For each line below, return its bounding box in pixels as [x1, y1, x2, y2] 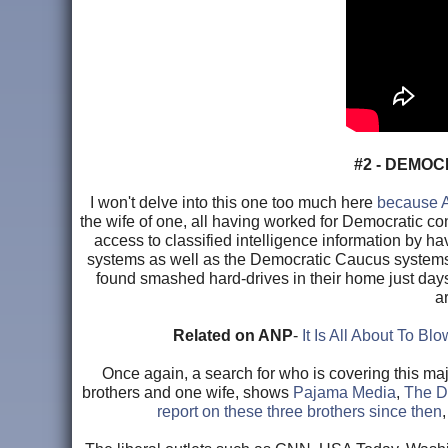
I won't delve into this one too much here [89, 194, 377, 212]
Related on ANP [173, 327, 293, 345]
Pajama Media [292, 384, 396, 402]
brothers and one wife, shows [81, 384, 293, 402]
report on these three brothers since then [157, 403, 442, 421]
